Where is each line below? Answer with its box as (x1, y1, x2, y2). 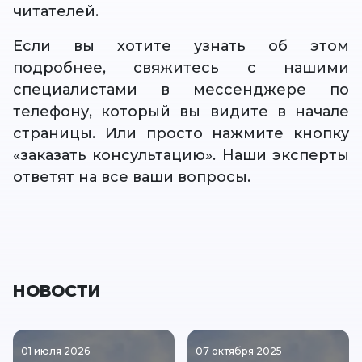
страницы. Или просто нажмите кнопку (13, 124, 349, 143)
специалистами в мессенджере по (13, 81, 349, 99)
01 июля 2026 (21, 345, 90, 358)
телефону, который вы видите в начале (13, 103, 349, 121)
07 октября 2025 (196, 345, 282, 358)
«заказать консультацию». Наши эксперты (13, 146, 349, 165)
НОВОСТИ (13, 281, 101, 301)
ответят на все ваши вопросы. (13, 168, 250, 187)
